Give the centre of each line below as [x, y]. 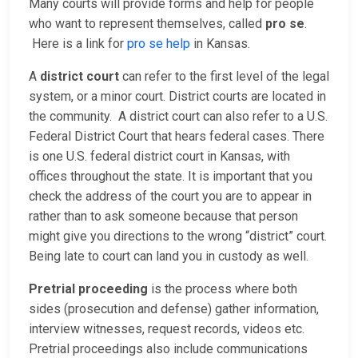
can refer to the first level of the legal [224, 77]
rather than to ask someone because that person [163, 217]
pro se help [159, 44]
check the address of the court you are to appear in [170, 197]
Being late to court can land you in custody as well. [169, 257]
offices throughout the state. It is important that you [171, 177]
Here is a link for [78, 44]
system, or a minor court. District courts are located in [177, 97]
